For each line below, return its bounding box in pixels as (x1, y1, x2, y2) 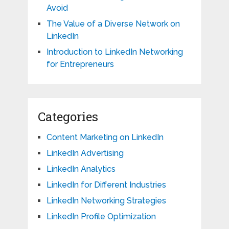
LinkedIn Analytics (46, 164, 116, 174)
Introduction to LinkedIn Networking (46, 47, 183, 57)
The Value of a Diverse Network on (46, 19, 180, 29)
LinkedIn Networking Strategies (46, 196, 166, 206)
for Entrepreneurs (46, 59, 114, 70)
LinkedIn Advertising (46, 148, 124, 158)
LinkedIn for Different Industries (46, 180, 166, 190)
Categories (37, 108, 98, 125)
